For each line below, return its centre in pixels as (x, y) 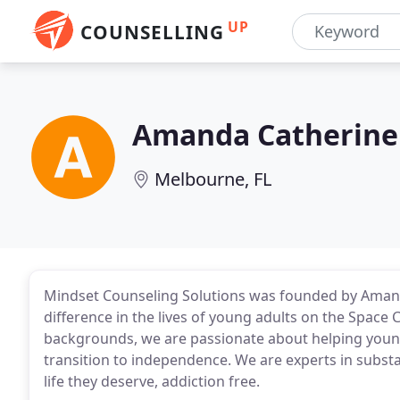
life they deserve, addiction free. (152, 381)
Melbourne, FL (213, 179)
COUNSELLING (152, 32)
